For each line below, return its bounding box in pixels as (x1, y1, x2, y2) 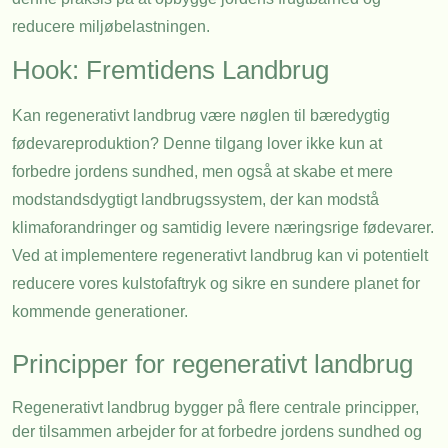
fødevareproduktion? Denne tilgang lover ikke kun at (12, 135, 382, 153)
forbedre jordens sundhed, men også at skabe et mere (12, 163, 393, 181)
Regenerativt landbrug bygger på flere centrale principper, (12, 398, 419, 416)
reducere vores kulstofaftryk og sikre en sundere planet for (12, 275, 420, 293)
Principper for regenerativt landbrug (12, 348, 413, 379)
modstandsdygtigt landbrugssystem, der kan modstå (12, 191, 379, 209)
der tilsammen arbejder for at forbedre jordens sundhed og (12, 422, 422, 440)
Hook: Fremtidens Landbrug (12, 55, 329, 86)
